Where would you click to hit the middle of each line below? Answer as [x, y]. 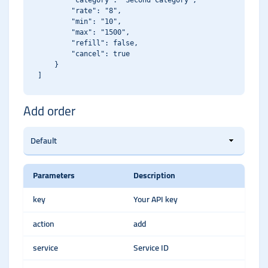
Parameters [54, 175]
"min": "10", [80, 22]
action [44, 224]
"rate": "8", [80, 11]
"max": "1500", [84, 32]
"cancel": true [84, 54]
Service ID [151, 248]
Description [154, 175]
